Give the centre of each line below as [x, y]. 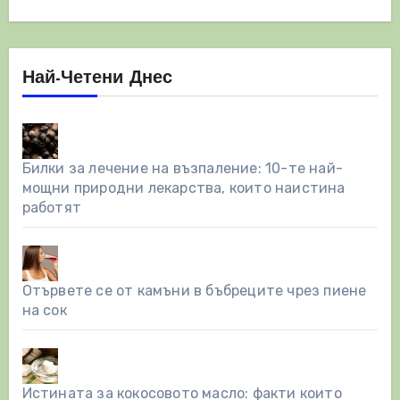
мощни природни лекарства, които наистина [183, 188]
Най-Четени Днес [97, 79]
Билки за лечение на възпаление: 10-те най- [182, 169]
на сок [44, 311]
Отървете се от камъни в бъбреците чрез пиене [194, 291]
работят [51, 208]
